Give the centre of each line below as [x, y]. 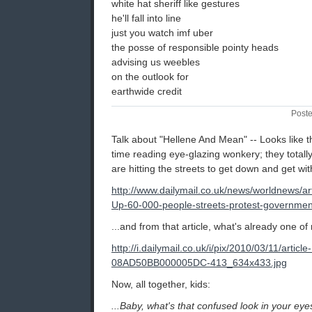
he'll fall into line [146, 18]
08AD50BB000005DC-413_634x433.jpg [199, 263]
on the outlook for [150, 77]
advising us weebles [156, 62]
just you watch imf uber [162, 33]
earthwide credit [147, 92]
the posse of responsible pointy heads [195, 48]
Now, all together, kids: [161, 284]
